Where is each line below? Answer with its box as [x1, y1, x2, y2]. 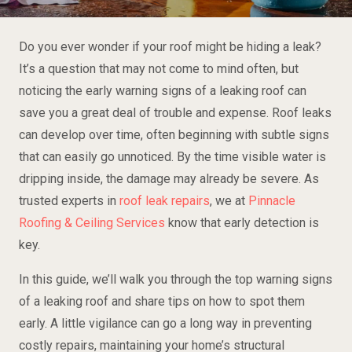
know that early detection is [165, 215, 319, 230]
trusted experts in [19, 193, 119, 208]
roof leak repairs [119, 193, 210, 208]
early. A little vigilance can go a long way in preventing [19, 316, 312, 331]
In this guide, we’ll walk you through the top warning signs [19, 272, 332, 287]
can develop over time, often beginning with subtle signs [19, 127, 329, 142]
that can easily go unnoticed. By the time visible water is [19, 149, 326, 164]
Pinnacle [248, 193, 295, 208]
